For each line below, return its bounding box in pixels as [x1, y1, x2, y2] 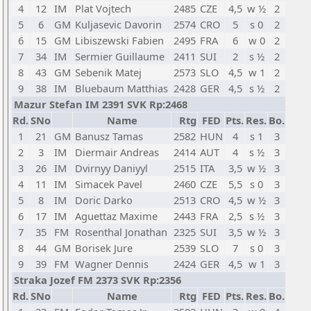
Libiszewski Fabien [75, 33, 164, 47]
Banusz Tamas [75, 129, 143, 143]
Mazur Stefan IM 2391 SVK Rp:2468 [14, 97, 187, 111]
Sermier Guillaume [75, 49, 165, 63]
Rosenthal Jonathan [75, 225, 167, 239]
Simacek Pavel [75, 177, 142, 191]
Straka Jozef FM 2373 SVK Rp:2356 [14, 273, 181, 287]
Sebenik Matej [75, 65, 142, 79]
